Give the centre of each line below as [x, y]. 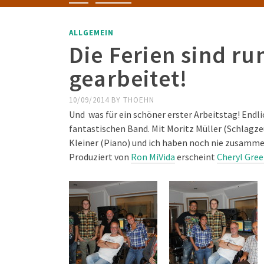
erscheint [196, 157]
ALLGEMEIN [91, 33]
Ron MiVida [153, 157]
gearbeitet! [128, 78]
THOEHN [139, 100]
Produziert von [100, 157]
